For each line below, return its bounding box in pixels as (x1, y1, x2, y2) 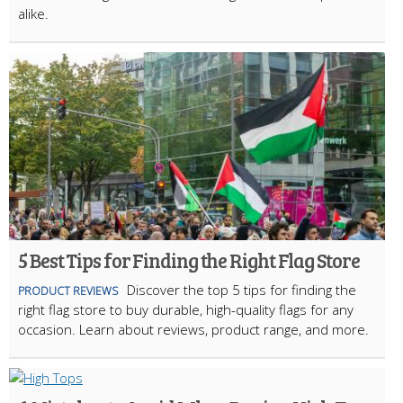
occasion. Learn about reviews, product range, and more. (18, 320, 369, 339)
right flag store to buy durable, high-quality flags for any (18, 300, 354, 319)
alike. (18, 4, 49, 23)
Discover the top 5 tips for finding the (127, 281, 356, 300)
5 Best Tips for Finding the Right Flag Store (18, 246, 360, 274)
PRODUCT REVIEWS (18, 283, 118, 300)
